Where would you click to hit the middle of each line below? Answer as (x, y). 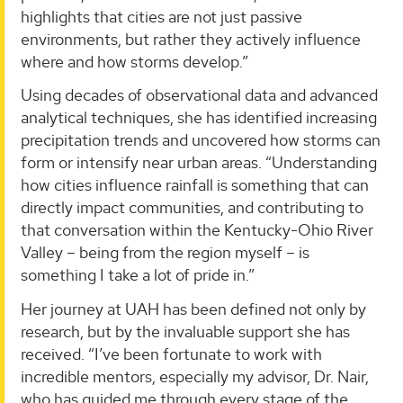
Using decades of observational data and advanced (199, 95)
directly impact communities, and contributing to (192, 208)
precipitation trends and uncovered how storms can (201, 140)
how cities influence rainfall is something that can (195, 185)
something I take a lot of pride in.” (138, 275)
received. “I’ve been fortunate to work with (171, 354)
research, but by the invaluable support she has (185, 331)
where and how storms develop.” (134, 61)
